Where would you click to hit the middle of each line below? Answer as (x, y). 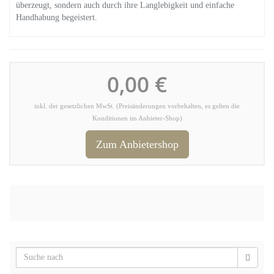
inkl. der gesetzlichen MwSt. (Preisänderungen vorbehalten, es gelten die (137, 106)
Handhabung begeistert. (57, 17)
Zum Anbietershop (137, 144)
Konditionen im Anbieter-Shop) (137, 118)
